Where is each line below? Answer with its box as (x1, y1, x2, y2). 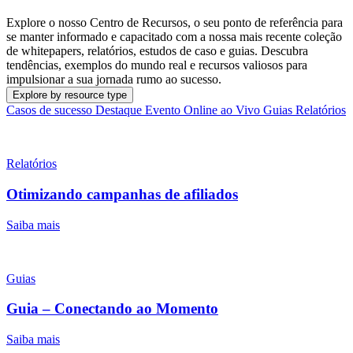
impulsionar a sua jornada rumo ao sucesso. (6, 72, 221, 87)
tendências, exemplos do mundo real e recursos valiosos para (6, 58, 307, 72)
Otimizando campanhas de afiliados (6, 186, 238, 203)
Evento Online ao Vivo (145, 103, 263, 117)
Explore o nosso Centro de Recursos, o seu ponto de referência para (6, 16, 343, 30)
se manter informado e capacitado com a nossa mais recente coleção (6, 30, 342, 44)
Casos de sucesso (6, 103, 95, 117)
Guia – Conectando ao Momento (6, 300, 218, 318)
